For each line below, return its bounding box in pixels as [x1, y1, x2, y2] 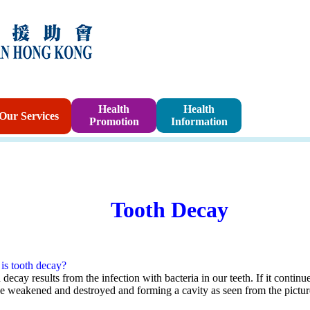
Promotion [89, 116, 139, 128]
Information [170, 116, 228, 128]
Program [245, 116, 293, 131]
